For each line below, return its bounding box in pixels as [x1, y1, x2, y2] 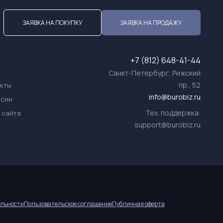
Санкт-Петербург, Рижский [109, 68, 201, 78]
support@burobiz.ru [134, 120, 201, 129]
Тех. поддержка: [145, 108, 201, 117]
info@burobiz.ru [149, 92, 201, 102]
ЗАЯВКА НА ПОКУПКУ [23, 18, 82, 27]
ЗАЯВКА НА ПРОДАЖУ [120, 18, 182, 27]
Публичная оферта [111, 200, 165, 208]
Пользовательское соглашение [23, 200, 112, 208]
